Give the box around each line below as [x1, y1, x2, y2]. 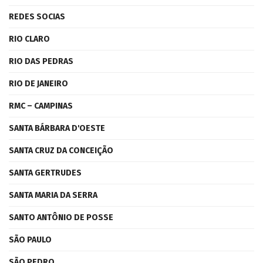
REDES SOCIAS [9, 12, 65, 22]
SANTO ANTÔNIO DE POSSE [9, 213, 113, 222]
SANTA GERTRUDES [9, 168, 82, 178]
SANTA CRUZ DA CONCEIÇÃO [9, 146, 113, 156]
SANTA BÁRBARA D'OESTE [9, 123, 105, 133]
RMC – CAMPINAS [9, 101, 73, 111]
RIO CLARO [9, 34, 50, 44]
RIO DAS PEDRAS [9, 56, 73, 66]
